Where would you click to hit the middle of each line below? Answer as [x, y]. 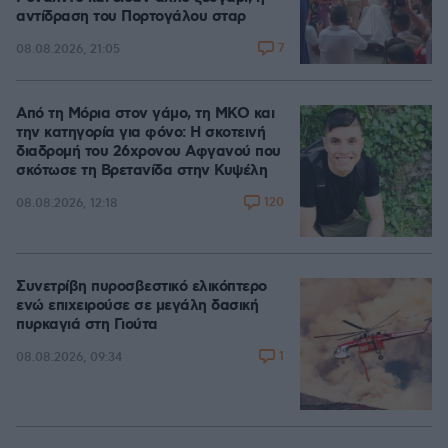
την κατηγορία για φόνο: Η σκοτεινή [140, 133]
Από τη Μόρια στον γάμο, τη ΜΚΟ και [145, 114]
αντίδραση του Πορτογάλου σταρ [131, 17]
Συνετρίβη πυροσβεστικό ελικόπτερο [141, 287]
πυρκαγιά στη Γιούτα [87, 325]
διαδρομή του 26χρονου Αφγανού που [148, 152]
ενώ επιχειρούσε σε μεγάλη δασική [137, 306]
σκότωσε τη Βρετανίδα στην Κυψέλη [141, 171]
